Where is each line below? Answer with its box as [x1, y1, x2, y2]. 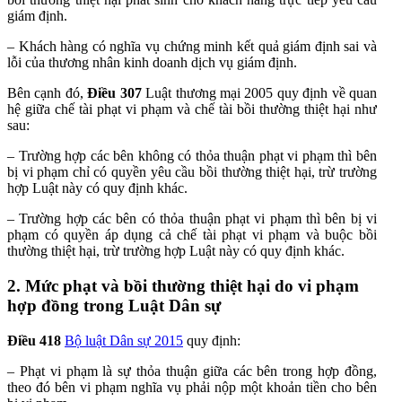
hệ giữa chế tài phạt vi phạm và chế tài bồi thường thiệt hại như [7, 101, 377, 118]
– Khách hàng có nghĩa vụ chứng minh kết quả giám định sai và [7, 39, 377, 55]
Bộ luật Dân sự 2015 [65, 332, 183, 348]
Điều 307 [87, 85, 146, 101]
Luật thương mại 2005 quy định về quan [145, 85, 378, 101]
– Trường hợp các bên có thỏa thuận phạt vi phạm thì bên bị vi [7, 211, 377, 227]
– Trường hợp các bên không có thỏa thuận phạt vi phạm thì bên [7, 148, 377, 164]
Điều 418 [7, 332, 65, 348]
